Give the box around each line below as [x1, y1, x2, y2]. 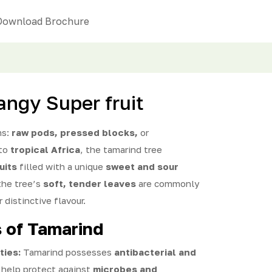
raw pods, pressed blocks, [12, 127, 138, 138]
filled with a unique [17, 161, 106, 172]
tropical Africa [10, 144, 80, 155]
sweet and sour [106, 161, 178, 172]
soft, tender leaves [43, 178, 136, 189]
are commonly [136, 178, 199, 189]
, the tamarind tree [80, 144, 162, 155]
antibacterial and [114, 246, 196, 257]
